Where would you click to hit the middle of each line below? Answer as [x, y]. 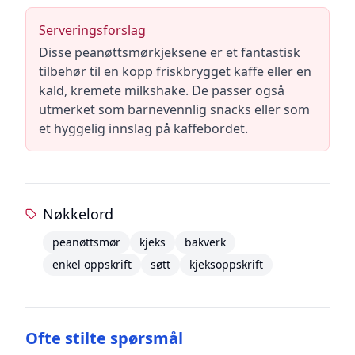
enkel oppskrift [92, 264]
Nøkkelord [78, 214]
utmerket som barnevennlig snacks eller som [174, 109]
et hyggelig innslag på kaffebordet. [143, 128]
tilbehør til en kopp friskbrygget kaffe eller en [175, 71]
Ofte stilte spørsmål [104, 338]
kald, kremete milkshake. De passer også [162, 90]
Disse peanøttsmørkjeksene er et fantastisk [170, 52]
